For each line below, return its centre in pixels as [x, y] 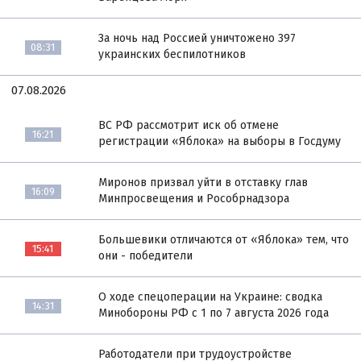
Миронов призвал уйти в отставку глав [203, 182]
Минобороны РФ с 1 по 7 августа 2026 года [214, 313]
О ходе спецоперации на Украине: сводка [211, 297]
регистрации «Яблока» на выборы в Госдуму [220, 141]
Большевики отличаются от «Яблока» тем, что [224, 239]
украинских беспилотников [172, 54]
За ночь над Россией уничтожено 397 [197, 38]
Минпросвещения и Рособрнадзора [194, 198]
